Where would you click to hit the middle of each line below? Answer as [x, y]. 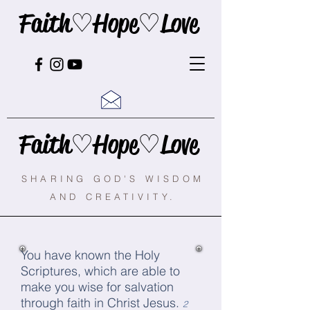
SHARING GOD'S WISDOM [113, 179]
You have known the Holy [90, 255]
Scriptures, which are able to [100, 271]
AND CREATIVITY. [113, 197]
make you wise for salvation [97, 287]
